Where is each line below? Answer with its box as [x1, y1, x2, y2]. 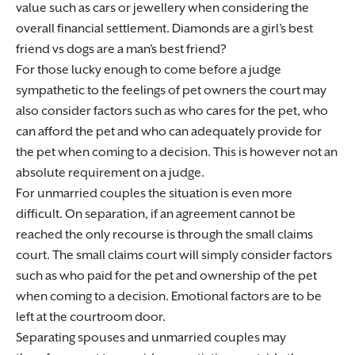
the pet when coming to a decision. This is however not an [16, 145, 338, 160]
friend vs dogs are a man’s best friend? [16, 42, 227, 57]
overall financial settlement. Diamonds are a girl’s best [16, 21, 313, 36]
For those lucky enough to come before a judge [16, 63, 281, 78]
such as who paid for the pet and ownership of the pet [16, 269, 317, 284]
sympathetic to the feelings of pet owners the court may [16, 83, 326, 98]
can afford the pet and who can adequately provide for [16, 124, 322, 139]
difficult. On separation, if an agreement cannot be [16, 207, 296, 222]
